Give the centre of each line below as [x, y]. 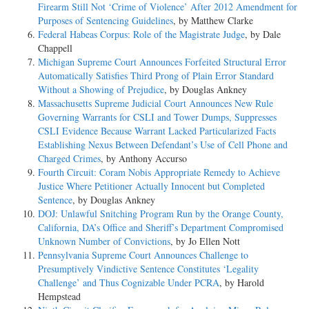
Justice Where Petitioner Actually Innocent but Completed [151, 186]
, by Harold [242, 282]
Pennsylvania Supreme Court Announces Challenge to [143, 255]
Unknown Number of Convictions [104, 241]
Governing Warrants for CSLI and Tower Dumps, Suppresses [157, 117]
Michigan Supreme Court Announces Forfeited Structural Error [162, 61]
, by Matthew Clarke [213, 20]
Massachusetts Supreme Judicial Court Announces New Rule [156, 103]
